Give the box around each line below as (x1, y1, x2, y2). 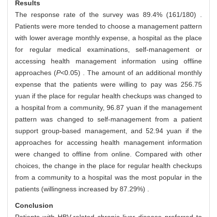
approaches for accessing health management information (15, 139, 202, 147)
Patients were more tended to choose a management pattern (15, 22, 202, 31)
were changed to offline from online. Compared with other (15, 150, 202, 158)
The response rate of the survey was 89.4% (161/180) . (15, 11, 202, 19)
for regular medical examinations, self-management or (15, 46, 202, 54)
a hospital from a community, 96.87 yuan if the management (15, 104, 202, 112)
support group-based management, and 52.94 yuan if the (15, 127, 202, 135)
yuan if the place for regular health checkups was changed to (15, 92, 202, 100)
